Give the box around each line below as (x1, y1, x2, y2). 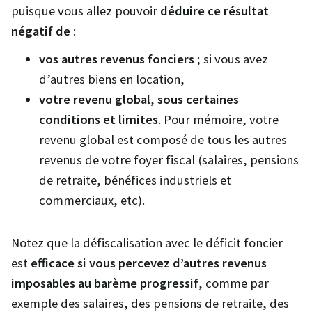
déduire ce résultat (160, 2, 269, 19)
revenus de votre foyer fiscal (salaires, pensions (39, 152, 299, 169)
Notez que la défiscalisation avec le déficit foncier (11, 235, 283, 251)
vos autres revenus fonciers (39, 51, 197, 68)
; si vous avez (197, 51, 268, 68)
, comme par (198, 275, 269, 292)
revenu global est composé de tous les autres (39, 132, 287, 148)
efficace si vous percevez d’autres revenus (31, 255, 267, 272)
